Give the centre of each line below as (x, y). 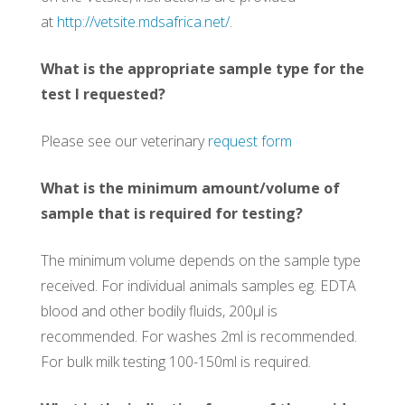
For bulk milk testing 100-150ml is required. (175, 361)
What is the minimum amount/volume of (190, 188)
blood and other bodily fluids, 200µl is (159, 311)
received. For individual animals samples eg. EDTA (198, 285)
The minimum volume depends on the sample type (200, 260)
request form (250, 141)
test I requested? (103, 94)
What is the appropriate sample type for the (202, 68)
